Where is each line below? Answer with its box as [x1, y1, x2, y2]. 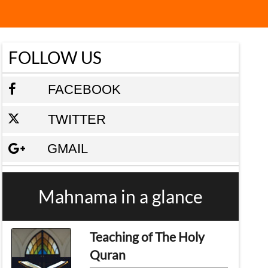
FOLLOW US [8, 47, 102, 68]
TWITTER [44, 111, 106, 127]
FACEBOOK [44, 81, 121, 97]
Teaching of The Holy [90, 229, 205, 244]
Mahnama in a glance [38, 185, 203, 207]
